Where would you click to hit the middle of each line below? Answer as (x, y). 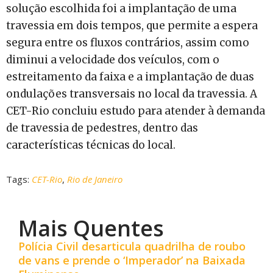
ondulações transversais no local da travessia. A (132, 94)
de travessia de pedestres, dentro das (102, 128)
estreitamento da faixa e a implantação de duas (130, 76)
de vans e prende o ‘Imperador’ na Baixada (132, 260)
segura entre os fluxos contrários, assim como (128, 42)
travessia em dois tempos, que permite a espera (132, 25)
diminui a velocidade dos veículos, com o (113, 59)
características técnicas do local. (91, 145)
